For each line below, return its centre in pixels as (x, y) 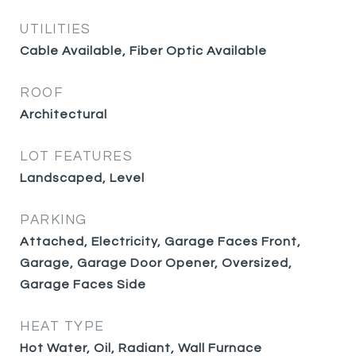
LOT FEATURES (76, 157)
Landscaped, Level (82, 178)
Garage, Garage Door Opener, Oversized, (156, 263)
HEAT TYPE (62, 327)
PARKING (54, 220)
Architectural (64, 114)
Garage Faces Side (83, 284)
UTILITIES (56, 29)
